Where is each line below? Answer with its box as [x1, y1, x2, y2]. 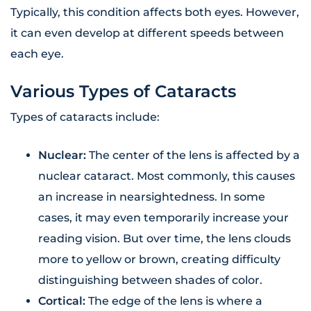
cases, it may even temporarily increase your [38, 211, 289, 225]
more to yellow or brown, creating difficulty [38, 253, 280, 267]
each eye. [10, 47, 64, 61]
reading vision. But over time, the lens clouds [38, 232, 291, 246]
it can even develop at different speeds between [10, 26, 284, 40]
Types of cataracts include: [10, 110, 160, 124]
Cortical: [38, 294, 85, 308]
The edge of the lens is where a [85, 294, 262, 308]
